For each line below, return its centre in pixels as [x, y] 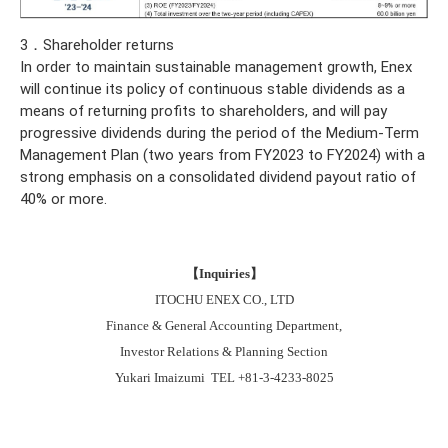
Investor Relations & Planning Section [224, 351]
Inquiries [224, 273]
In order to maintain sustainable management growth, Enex [216, 66]
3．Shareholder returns [97, 44]
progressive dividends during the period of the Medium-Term [219, 132]
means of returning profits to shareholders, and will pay [203, 110]
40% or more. [63, 198]
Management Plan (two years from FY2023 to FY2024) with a [222, 154]
